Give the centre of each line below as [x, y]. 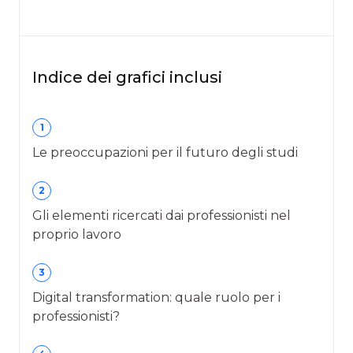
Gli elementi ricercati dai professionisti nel [162, 216]
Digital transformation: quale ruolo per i [156, 298]
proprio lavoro [77, 235]
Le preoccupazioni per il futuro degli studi [165, 153]
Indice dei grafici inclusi [127, 78]
